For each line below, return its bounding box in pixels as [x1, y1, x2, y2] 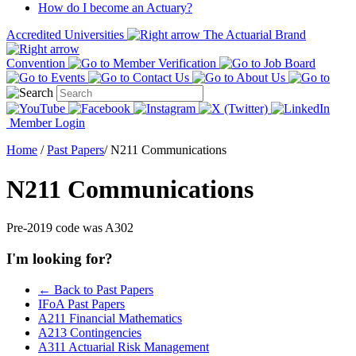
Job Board [264, 56, 315, 71]
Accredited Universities [6, 28, 124, 42]
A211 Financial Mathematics [38, 311, 182, 325]
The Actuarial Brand [203, 28, 306, 42]
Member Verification [113, 56, 216, 71]
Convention [6, 56, 65, 71]
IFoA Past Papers [38, 296, 125, 311]
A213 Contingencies [38, 325, 141, 339]
